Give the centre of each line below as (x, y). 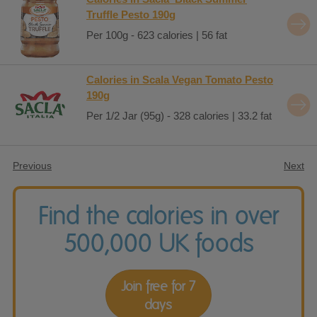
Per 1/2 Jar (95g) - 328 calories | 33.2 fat (179, 116)
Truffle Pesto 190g (131, 14)
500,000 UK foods (158, 243)
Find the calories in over (158, 215)
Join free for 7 (158, 286)
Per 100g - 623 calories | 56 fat (157, 35)
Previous (32, 165)
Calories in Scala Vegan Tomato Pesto (180, 79)
